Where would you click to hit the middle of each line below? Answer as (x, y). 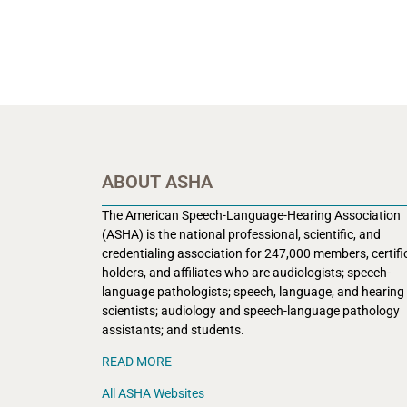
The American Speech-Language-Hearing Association (251, 215)
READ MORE (137, 362)
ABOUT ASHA (157, 181)
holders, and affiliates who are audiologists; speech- (246, 272)
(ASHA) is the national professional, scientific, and (241, 234)
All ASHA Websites (153, 394)
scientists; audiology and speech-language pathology (251, 310)
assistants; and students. (173, 329)
